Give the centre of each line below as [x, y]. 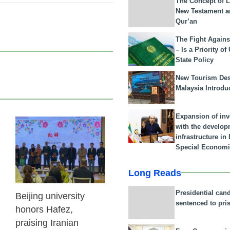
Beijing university [50, 196]
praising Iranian [47, 223]
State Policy [195, 60]
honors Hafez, [44, 209]
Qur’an [187, 21]
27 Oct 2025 [85, 132]
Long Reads [155, 173]
